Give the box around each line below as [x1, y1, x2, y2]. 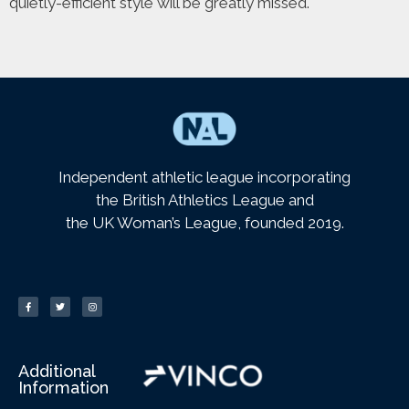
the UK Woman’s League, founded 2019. [65, 214, 344, 233]
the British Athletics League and [95, 191, 314, 210]
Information [18, 377, 109, 397]
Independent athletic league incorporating [58, 168, 351, 187]
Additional [18, 361, 95, 381]
